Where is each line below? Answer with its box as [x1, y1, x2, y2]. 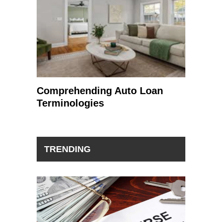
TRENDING [44, 144, 91, 154]
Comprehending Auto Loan [37, 85, 163, 96]
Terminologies [37, 98, 104, 109]
